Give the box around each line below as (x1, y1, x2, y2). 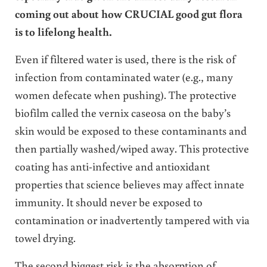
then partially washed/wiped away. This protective (14, 140, 249, 156)
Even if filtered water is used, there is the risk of (14, 51, 235, 66)
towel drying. (14, 229, 76, 245)
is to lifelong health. (14, 23, 112, 39)
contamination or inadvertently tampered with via (14, 212, 250, 227)
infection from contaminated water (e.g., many (14, 69, 233, 84)
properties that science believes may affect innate (14, 176, 244, 191)
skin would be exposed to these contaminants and (14, 122, 247, 138)
